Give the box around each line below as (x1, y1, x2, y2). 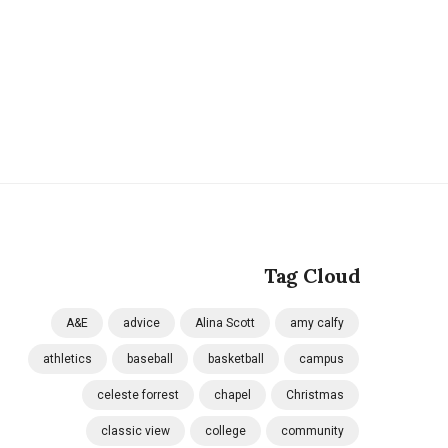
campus (299, 352, 344, 366)
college (205, 424, 246, 438)
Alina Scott (195, 316, 255, 330)
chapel (214, 388, 251, 402)
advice (123, 316, 160, 330)
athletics (43, 352, 92, 366)
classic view (101, 424, 170, 438)
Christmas (286, 388, 344, 402)
